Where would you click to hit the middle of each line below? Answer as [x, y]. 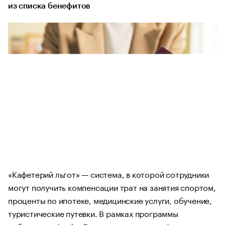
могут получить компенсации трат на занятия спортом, [112, 187]
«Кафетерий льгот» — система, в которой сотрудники [109, 174]
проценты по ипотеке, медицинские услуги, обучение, [110, 200]
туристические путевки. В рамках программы [93, 213]
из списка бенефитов [49, 6]
